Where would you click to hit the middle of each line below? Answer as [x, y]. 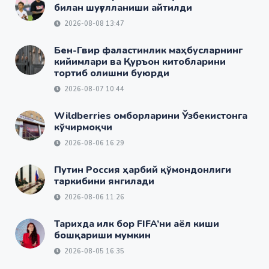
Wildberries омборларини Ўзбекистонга [151, 116]
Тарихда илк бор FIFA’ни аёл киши [137, 224]
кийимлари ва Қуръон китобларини [140, 62]
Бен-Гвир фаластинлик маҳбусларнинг [148, 50]
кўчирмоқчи [83, 127]
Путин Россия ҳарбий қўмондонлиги [143, 170]
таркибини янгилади [104, 181]
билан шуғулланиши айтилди [123, 8]
